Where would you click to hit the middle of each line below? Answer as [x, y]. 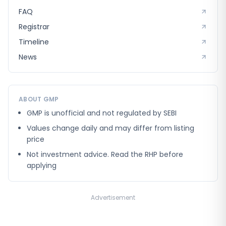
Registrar [34, 27]
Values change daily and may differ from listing [110, 128]
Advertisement [113, 197]
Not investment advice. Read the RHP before [105, 154]
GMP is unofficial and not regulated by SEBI [102, 113]
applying [42, 165]
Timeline [34, 42]
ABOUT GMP [39, 99]
